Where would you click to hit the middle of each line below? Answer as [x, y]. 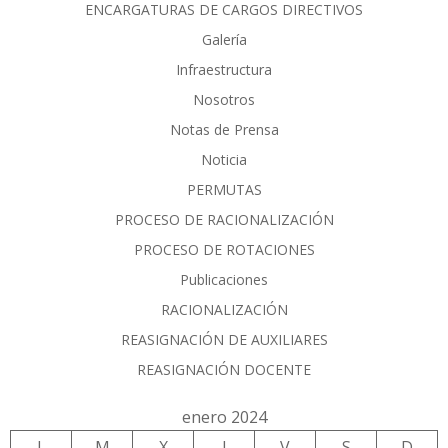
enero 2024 [224, 416]
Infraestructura [224, 69]
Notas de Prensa [224, 129]
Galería [224, 39]
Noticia [224, 159]
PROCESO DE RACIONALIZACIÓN [224, 219]
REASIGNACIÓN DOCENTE [224, 369]
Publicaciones [224, 279]
